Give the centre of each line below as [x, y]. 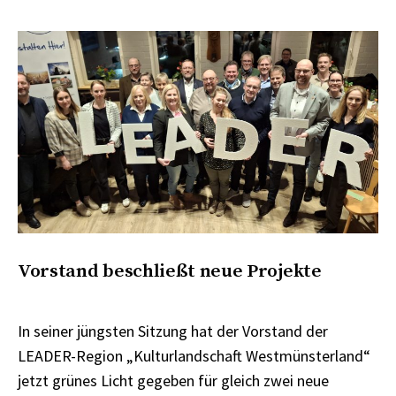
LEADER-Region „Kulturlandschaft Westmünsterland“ [194, 355]
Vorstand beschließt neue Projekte [170, 271]
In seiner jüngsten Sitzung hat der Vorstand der [173, 331]
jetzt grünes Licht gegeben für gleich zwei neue [173, 380]
